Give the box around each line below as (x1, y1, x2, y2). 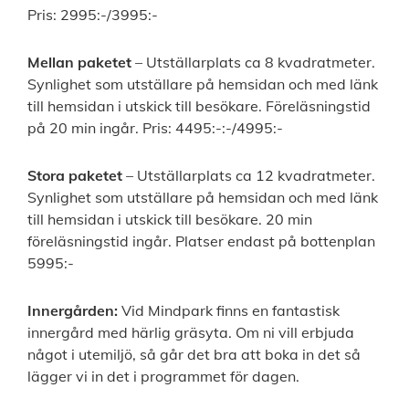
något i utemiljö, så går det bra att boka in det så (27, 345, 361, 364)
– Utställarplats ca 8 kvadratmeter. (131, 53, 375, 72)
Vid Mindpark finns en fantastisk (118, 301, 340, 320)
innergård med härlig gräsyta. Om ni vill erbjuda (27, 323, 354, 342)
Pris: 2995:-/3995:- (27, 5, 158, 25)
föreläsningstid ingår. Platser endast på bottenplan (27, 232, 375, 251)
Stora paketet (27, 166, 122, 185)
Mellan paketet (27, 53, 131, 72)
